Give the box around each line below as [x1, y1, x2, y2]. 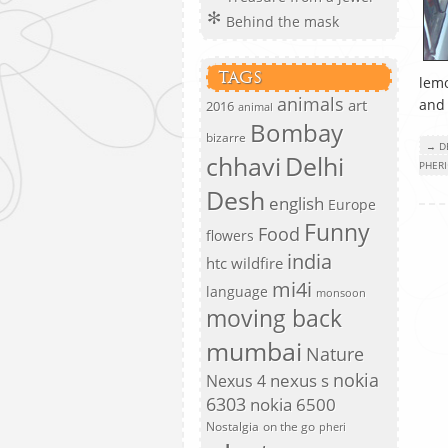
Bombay [250, 116, 343, 149]
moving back [206, 303, 342, 334]
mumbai [206, 334, 302, 368]
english [269, 192, 324, 215]
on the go [263, 418, 315, 435]
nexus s [270, 369, 329, 392]
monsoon [316, 286, 366, 300]
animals [277, 92, 344, 116]
